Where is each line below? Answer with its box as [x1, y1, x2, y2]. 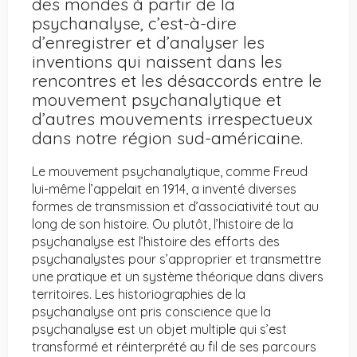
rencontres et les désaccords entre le [32, 70, 322, 92]
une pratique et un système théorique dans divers [32, 269, 324, 285]
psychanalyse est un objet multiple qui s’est [32, 321, 287, 338]
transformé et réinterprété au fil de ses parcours [32, 339, 316, 355]
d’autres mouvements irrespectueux [32, 108, 312, 130]
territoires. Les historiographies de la [32, 286, 245, 303]
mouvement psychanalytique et [32, 89, 281, 111]
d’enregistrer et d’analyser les [32, 32, 265, 53]
